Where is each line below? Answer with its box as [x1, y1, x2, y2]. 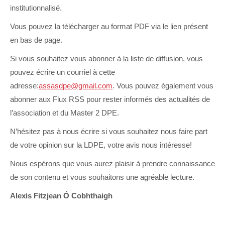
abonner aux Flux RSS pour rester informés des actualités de [10, 95, 210, 103]
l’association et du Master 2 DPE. [10, 108, 119, 117]
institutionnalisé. [10, 4, 62, 12]
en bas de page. [10, 36, 62, 44]
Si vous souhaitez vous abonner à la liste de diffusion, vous [10, 54, 203, 63]
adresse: [10, 81, 39, 90]
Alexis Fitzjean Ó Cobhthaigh [10, 191, 113, 200]
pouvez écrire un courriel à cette [10, 68, 115, 76]
